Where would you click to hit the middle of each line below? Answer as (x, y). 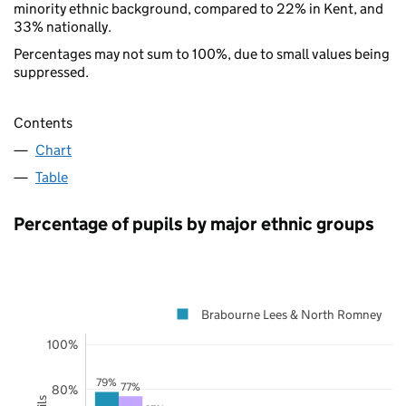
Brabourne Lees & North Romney (291, 314)
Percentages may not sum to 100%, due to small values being (202, 53)
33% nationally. (63, 26)
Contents (43, 122)
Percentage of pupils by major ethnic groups (194, 223)
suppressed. (51, 72)
